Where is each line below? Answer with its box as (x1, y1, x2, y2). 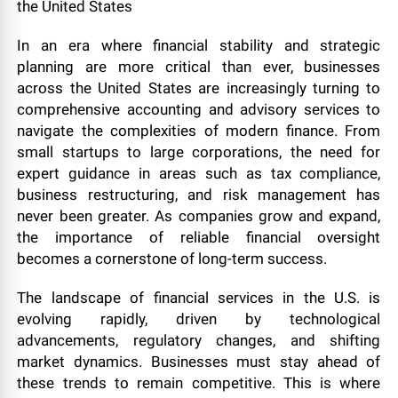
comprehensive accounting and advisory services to (17, 100, 381, 118)
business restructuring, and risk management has (17, 186, 381, 203)
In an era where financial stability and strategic (17, 36, 381, 54)
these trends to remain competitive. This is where (17, 374, 381, 392)
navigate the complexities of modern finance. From (17, 122, 381, 139)
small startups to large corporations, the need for (17, 143, 381, 161)
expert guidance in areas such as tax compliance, (17, 164, 381, 182)
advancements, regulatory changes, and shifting (17, 331, 381, 349)
